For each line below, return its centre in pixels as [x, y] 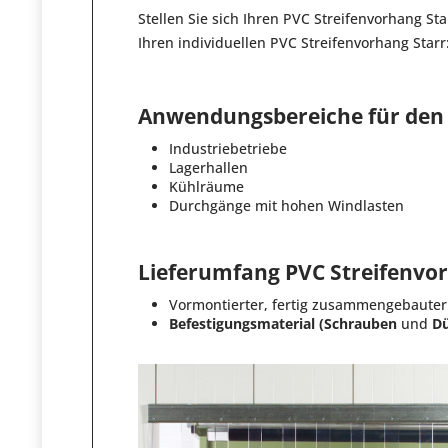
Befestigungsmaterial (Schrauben [285, 324]
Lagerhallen [208, 168]
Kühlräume [206, 187]
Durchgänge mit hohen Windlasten [286, 206]
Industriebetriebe [228, 149]
